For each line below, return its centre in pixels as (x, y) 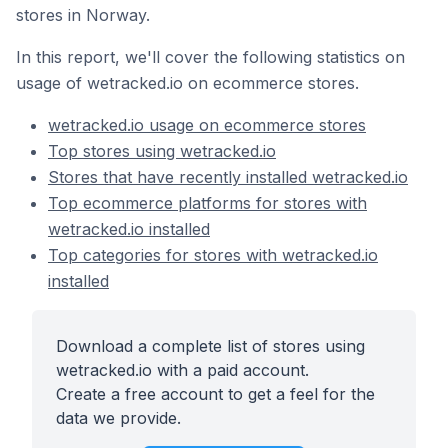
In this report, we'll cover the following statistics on (210, 57)
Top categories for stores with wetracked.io (213, 255)
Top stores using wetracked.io (162, 151)
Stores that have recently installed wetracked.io (228, 177)
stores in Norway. (83, 15)
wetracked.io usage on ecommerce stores (207, 125)
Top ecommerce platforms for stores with (207, 203)
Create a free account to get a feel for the (215, 394)
